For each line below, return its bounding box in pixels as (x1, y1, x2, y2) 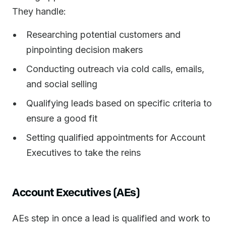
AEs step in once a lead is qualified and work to (12, 213, 210, 223)
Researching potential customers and (26, 29, 181, 40)
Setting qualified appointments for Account (26, 132, 205, 143)
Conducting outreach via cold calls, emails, (26, 64, 204, 74)
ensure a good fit (26, 113, 97, 124)
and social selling (26, 79, 97, 89)
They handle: (12, 6, 66, 17)
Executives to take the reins (26, 147, 141, 158)
